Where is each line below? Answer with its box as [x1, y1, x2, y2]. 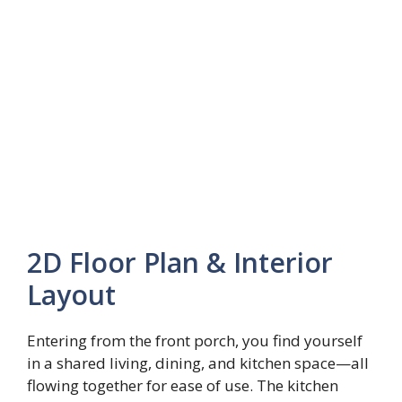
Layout [27, 276, 116, 314]
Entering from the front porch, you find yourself [27, 330, 363, 352]
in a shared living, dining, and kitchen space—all [27, 353, 369, 374]
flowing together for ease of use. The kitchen [27, 375, 338, 397]
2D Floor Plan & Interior [27, 244, 333, 282]
